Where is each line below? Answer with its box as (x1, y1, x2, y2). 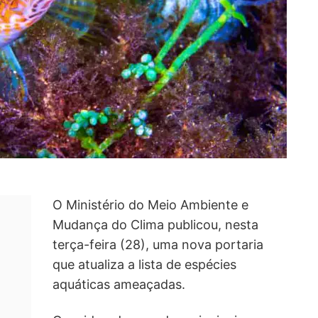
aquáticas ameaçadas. (53, 277, 185, 292)
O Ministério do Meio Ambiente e (53, 197, 248, 213)
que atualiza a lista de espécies (53, 257, 236, 273)
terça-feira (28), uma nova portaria (53, 237, 263, 253)
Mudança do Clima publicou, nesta (53, 217, 258, 233)
